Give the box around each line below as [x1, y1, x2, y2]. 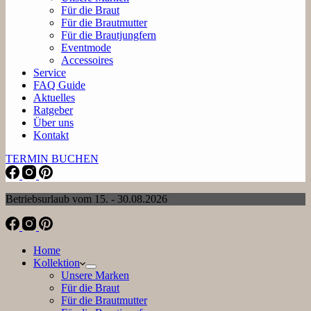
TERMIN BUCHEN [6, 153, 99, 165]
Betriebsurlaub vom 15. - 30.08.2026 [6, 193, 167, 205]
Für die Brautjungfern [61, 29, 156, 41]
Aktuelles [33, 92, 75, 103]
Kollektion [33, 257, 80, 269]
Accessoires [61, 54, 113, 66]
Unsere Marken [61, 269, 129, 281]
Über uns [33, 117, 74, 128]
